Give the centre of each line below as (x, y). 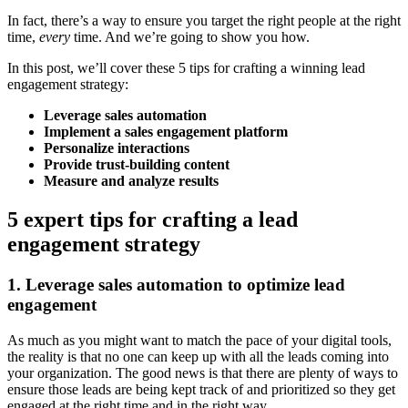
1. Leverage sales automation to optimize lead (176, 285)
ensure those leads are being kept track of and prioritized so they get (201, 389)
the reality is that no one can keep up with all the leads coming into (198, 356)
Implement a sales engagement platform (166, 132)
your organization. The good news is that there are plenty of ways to (203, 372)
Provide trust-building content (137, 165)
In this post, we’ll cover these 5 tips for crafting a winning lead (186, 68)
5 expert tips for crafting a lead (153, 220)
